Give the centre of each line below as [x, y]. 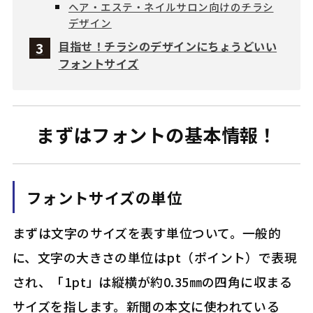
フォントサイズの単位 [104, 197]
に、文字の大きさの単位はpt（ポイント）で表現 [155, 257]
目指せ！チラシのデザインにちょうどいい [168, 46]
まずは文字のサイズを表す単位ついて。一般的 [147, 233]
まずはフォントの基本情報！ [156, 135]
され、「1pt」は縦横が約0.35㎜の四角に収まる [152, 282]
